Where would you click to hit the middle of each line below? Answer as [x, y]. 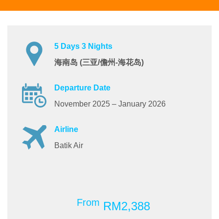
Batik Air [69, 146]
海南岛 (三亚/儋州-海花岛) [99, 62]
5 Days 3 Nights [83, 46]
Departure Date [82, 88]
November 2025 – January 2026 [110, 104]
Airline [66, 130]
